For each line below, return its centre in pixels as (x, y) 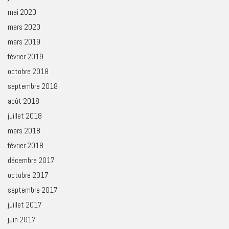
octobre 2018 (28, 71)
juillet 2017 (25, 204)
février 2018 (26, 145)
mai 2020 (22, 12)
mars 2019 (24, 41)
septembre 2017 (33, 190)
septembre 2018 (33, 86)
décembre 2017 (31, 160)
